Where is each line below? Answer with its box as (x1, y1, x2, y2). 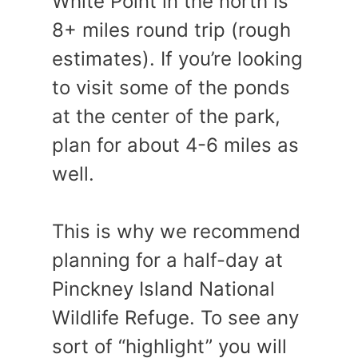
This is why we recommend (52, 219, 300, 243)
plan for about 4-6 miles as (52, 133, 299, 157)
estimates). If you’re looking (52, 46, 303, 70)
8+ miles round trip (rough (52, 18, 291, 42)
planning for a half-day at (52, 248, 283, 272)
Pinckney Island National (52, 276, 275, 300)
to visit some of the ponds (52, 75, 290, 99)
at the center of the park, (52, 104, 280, 128)
